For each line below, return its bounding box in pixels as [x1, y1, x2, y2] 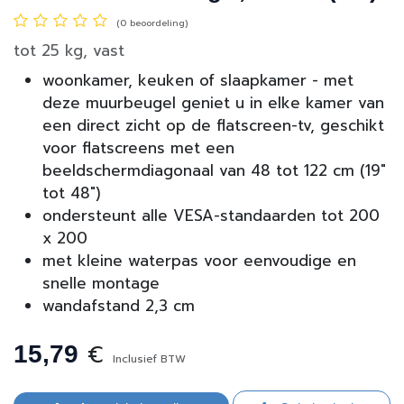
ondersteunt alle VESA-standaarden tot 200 [42, 203, 380, 227]
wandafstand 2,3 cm [42, 293, 195, 317]
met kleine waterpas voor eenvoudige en [42, 248, 356, 272]
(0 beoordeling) [116, 15, 188, 30]
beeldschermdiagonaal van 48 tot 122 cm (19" [42, 158, 386, 182]
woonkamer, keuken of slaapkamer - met [42, 68, 353, 92]
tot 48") [42, 180, 101, 205]
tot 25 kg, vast [14, 38, 124, 62]
